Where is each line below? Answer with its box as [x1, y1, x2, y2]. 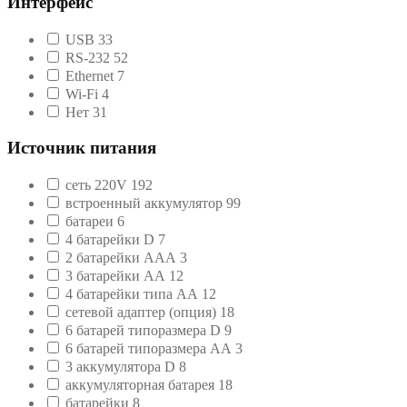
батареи [65, 213, 117, 229]
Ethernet [65, 68, 117, 84]
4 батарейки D [65, 231, 158, 247]
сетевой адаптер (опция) [65, 303, 220, 320]
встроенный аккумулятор [65, 194, 226, 211]
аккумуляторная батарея [65, 376, 218, 392]
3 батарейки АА [65, 267, 169, 283]
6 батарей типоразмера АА [65, 340, 235, 356]
